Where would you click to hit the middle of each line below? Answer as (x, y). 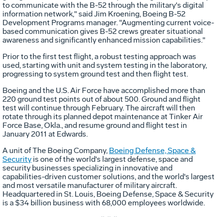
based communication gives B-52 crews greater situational (103, 31)
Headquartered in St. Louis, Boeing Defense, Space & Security (108, 194)
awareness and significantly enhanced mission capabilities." (104, 40)
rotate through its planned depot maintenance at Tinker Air (103, 116)
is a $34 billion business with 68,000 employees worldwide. (104, 202)
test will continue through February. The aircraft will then (99, 108)
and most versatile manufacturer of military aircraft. (90, 185)
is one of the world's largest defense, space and (112, 159)
